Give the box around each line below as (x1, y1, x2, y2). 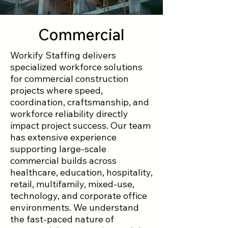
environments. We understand (10, 202, 139, 213)
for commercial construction (10, 73, 129, 84)
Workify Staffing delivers (10, 49, 116, 61)
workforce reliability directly (10, 108, 128, 120)
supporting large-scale (10, 143, 106, 155)
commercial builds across (10, 155, 117, 166)
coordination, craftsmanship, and (10, 96, 149, 108)
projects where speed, (10, 84, 103, 96)
